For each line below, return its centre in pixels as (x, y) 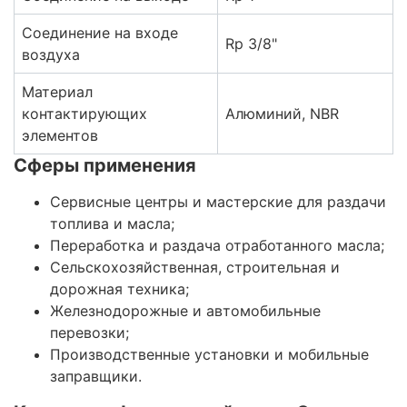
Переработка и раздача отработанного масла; (217, 246)
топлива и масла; (112, 224)
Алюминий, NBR (282, 114)
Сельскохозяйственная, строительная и (195, 268)
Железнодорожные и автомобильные (185, 311)
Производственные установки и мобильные (209, 355)
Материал (57, 92)
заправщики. (96, 377)
